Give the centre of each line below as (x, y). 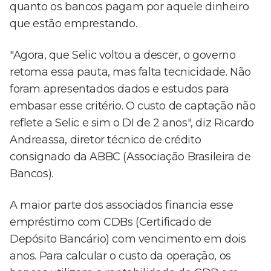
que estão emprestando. (73, 24)
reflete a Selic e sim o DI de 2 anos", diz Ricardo (132, 123)
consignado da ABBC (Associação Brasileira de (130, 157)
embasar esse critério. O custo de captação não (133, 106)
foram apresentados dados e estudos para (119, 89)
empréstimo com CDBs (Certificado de (111, 222)
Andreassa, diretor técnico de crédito (106, 140)
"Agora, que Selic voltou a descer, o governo (123, 55)
